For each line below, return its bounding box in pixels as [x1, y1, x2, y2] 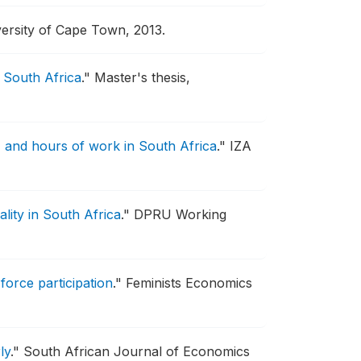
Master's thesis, [90, 69, 190, 85]
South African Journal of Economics [23, 343, 250, 359]
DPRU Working [134, 206, 226, 222]
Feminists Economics [126, 275, 252, 291]
